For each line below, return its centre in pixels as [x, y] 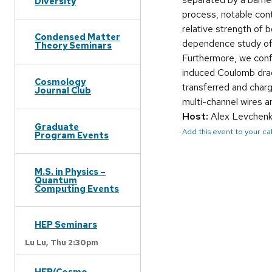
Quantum [56, 180]
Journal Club [63, 90]
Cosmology [60, 82]
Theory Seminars [73, 46]
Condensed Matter [77, 37]
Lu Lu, [36, 242]
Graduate [57, 126]
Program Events [72, 135]
